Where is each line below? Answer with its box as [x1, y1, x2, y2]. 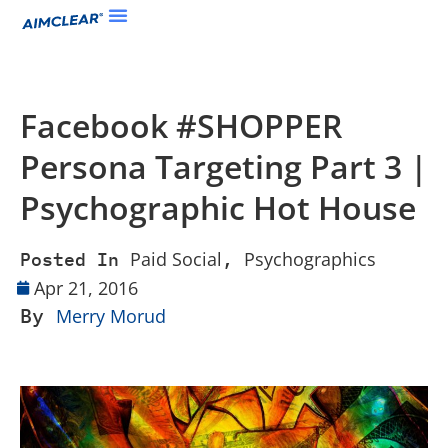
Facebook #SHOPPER [20, 104, 342, 147]
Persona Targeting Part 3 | [20, 145, 428, 188]
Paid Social [130, 247, 222, 271]
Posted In [20, 248, 119, 271]
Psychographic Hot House [20, 186, 416, 229]
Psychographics [244, 247, 376, 271]
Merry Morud [56, 304, 166, 328]
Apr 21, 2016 [34, 276, 138, 300]
